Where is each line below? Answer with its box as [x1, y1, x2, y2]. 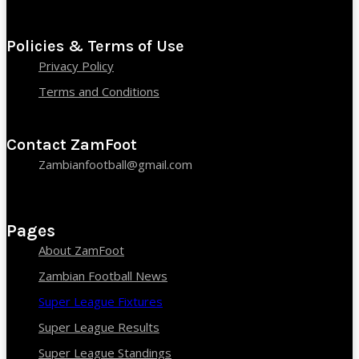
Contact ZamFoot [6, 135, 137, 154]
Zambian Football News [38, 267, 167, 284]
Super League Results [38, 318, 159, 335]
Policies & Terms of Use [6, 36, 184, 55]
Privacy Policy [38, 57, 114, 74]
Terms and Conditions [38, 83, 159, 99]
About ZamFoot [38, 241, 124, 258]
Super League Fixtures [38, 292, 163, 309]
